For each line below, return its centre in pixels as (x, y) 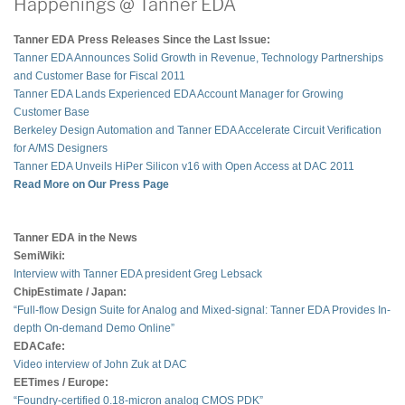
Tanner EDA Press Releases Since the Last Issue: (142, 39)
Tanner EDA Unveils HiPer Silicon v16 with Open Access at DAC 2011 (184, 166)
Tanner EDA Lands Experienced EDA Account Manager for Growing (179, 94)
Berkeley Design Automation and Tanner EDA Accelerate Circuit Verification (198, 130)
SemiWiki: (39, 255)
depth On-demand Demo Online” (94, 328)
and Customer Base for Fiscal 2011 (99, 75)
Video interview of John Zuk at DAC (100, 364)
